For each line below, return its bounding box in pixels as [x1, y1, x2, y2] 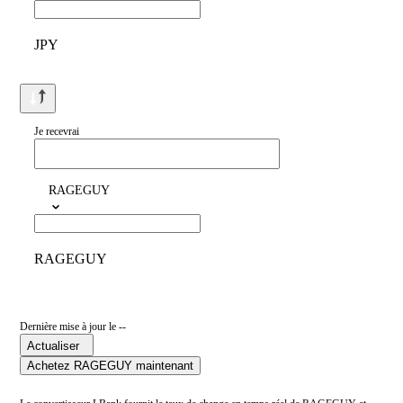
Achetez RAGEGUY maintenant [27, 359, 193, 373]
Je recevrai [34, 125, 79, 139]
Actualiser [27, 339, 79, 354]
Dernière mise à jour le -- [20, 320, 126, 334]
